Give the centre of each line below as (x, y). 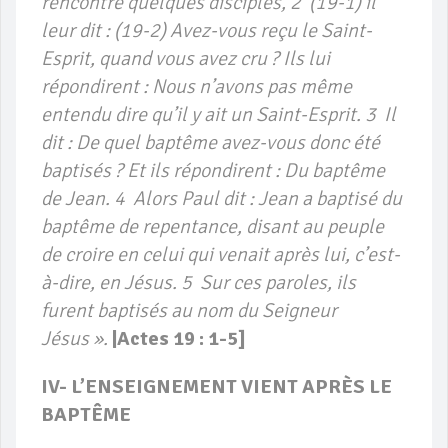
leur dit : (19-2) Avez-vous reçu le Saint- (206, 31)
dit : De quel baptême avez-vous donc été (210, 143)
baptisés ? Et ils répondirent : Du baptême (213, 171)
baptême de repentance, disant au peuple (212, 227)
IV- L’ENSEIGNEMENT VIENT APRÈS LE (216, 387)
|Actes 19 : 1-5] (179, 339)
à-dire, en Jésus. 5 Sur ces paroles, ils (198, 283)
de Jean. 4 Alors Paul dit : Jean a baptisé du (221, 199)
